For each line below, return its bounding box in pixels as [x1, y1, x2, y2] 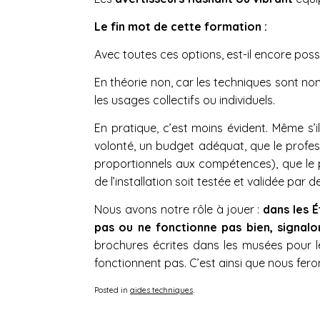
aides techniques [130, 284, 193, 295]
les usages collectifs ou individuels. [94, 92, 275, 107]
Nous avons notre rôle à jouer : [94, 201, 264, 216]
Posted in [94, 284, 130, 295]
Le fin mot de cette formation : [94, 19, 267, 34]
